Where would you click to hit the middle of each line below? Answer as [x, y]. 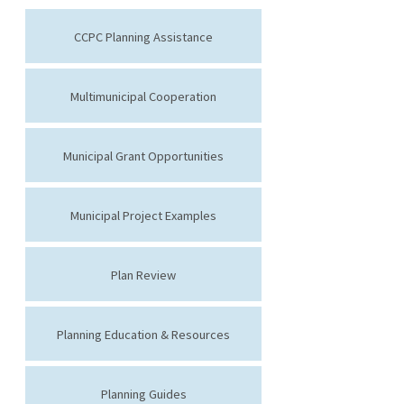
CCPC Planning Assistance [143, 37]
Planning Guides [143, 394]
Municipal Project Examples [143, 215]
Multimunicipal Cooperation [143, 96]
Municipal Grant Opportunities [143, 156]
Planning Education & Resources [143, 334]
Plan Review [143, 275]
